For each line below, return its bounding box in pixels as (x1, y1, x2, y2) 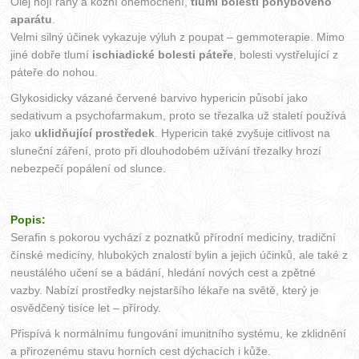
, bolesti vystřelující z (233, 48, 339, 62)
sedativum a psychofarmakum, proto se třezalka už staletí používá (10, 109, 347, 123)
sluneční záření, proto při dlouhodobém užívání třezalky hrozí (10, 144, 322, 158)
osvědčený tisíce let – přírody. (10, 301, 162, 315)
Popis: (10, 213, 46, 227)
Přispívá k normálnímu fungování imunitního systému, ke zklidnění (10, 327, 347, 341)
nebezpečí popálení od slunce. (10, 162, 167, 175)
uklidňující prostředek (34, 127, 155, 140)
